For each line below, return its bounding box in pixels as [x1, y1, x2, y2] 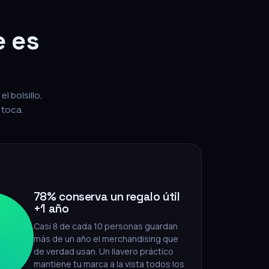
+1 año [33, 201, 69, 216]
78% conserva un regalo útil [33, 189, 180, 204]
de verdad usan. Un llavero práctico [33, 246, 174, 257]
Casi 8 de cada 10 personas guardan [33, 220, 178, 232]
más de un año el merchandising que [33, 233, 178, 244]
